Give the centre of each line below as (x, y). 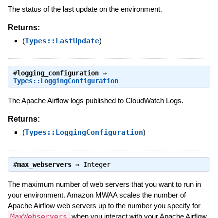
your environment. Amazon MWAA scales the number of (97, 195)
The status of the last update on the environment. (85, 9)
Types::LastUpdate (62, 41)
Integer (97, 165)
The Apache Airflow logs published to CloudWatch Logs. (95, 101)
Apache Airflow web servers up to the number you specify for (104, 206)
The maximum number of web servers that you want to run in (104, 184)
